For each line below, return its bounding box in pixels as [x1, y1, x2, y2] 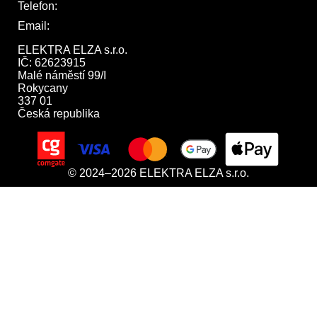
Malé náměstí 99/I [18, 69, 106, 81]
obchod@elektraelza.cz [52, 20, 171, 32]
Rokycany [18, 82, 68, 94]
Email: [18, 20, 52, 32]
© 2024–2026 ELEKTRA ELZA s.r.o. [68, 167, 249, 179]
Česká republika [18, 108, 100, 120]
